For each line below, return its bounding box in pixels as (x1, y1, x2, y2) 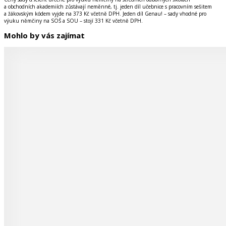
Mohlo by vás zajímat (4, 30, 85, 41)
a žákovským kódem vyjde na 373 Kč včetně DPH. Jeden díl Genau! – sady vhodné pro (4, 10, 206, 17)
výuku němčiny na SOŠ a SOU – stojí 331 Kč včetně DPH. (4, 17, 143, 24)
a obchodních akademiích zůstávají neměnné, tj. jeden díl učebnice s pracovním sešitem (4, 3, 212, 10)
